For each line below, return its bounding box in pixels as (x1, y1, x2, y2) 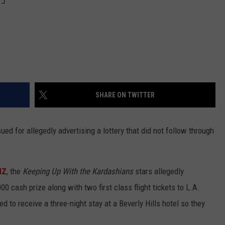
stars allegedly (133, 166, 184, 177)
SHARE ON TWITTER (95, 91, 155, 99)
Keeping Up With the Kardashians (23, 166, 133, 177)
